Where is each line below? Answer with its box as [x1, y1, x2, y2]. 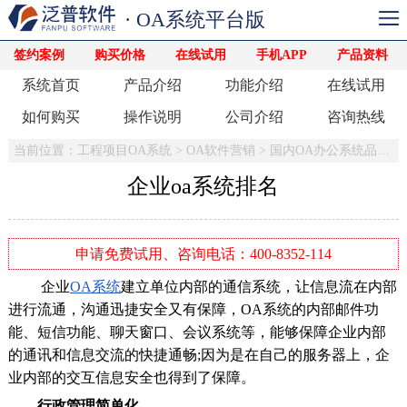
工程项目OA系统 [76, 143, 172, 157]
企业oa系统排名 [127, 174, 280, 198]
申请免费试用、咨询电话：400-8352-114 [74, 245, 332, 262]
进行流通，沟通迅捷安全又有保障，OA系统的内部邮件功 [7, 301, 379, 317]
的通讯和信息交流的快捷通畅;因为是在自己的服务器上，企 [7, 346, 390, 362]
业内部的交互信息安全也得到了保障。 [7, 369, 255, 385]
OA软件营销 [185, 143, 255, 157]
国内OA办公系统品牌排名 [269, 143, 377, 157]
